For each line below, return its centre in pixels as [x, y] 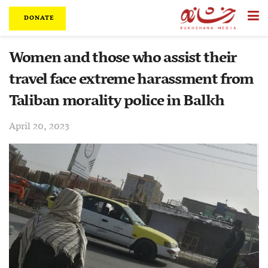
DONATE [38, 18]
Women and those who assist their [123, 58]
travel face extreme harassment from [132, 80]
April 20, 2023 [39, 127]
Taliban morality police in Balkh [117, 101]
